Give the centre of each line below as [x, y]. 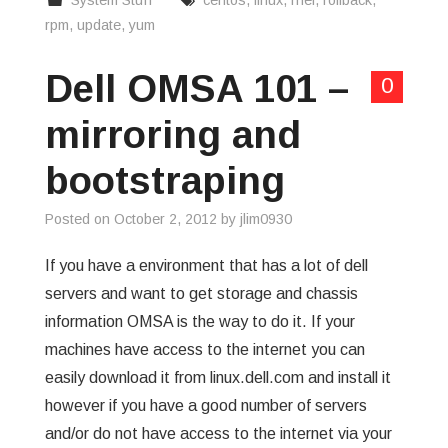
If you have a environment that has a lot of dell [206, 265]
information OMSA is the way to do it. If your [199, 321]
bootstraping [164, 180]
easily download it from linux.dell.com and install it [217, 377]
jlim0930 [265, 219]
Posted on [79, 219]
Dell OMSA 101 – [196, 88]
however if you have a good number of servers [205, 405]
